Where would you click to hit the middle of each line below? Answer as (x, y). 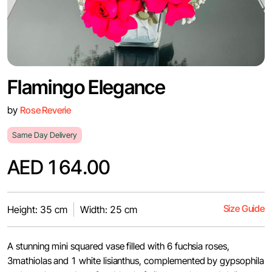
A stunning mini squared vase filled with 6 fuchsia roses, (118, 246)
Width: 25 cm (109, 209)
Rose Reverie (46, 110)
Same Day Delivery (45, 135)
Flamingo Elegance (87, 87)
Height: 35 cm (37, 209)
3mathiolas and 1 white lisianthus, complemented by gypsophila (136, 261)
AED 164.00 (59, 167)
